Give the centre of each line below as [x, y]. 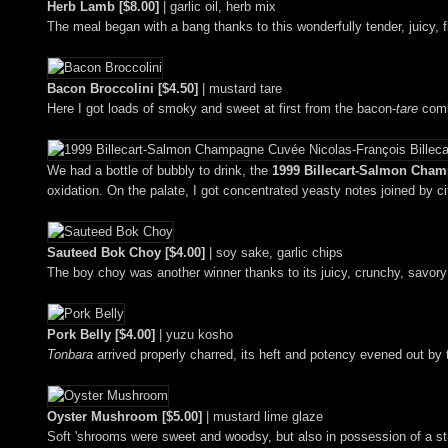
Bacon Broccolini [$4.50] [122, 89]
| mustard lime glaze [262, 417]
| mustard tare [240, 89]
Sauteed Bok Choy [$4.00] [126, 253]
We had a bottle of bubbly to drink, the [159, 171]
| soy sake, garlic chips [274, 253]
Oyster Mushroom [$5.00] [124, 417]
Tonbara [70, 355]
